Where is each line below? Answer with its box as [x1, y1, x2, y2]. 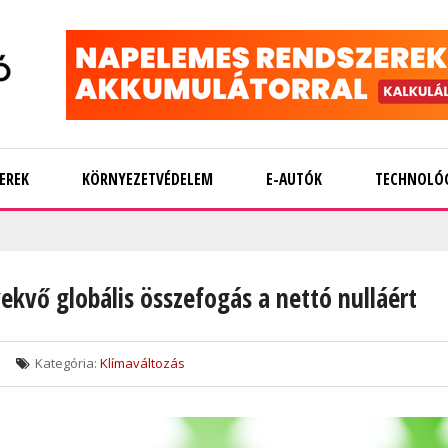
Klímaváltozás [100, 354, 185, 372]
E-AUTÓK [266, 168, 322, 190]
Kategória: [35, 354, 97, 372]
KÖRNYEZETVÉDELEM [82, 168, 213, 190]
